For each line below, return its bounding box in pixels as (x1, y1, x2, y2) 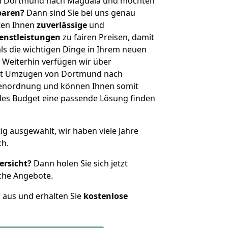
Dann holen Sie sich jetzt (32, 158, 128, 169)
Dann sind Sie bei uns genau (24, 7, 135, 18)
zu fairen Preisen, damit (61, 32, 154, 43)
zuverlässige (37, 19, 87, 31)
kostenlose (83, 190, 128, 202)
